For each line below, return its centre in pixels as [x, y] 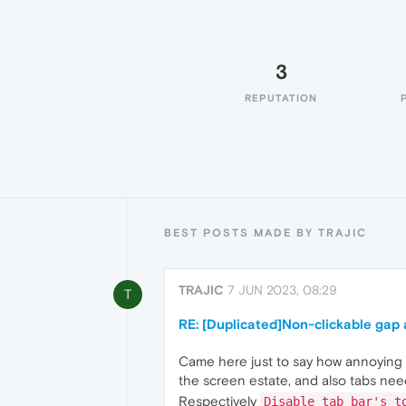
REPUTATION [281, 98]
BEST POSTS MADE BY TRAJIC [266, 233]
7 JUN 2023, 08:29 [282, 290]
